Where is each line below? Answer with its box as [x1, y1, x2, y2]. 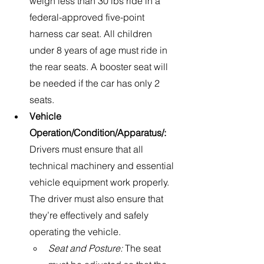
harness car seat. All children [29, 28, 154, 40]
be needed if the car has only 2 [29, 77, 162, 90]
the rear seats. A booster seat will [29, 61, 170, 73]
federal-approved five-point [29, 11, 147, 24]
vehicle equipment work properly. [29, 176, 171, 189]
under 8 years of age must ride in [29, 44, 170, 57]
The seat [123, 242, 163, 255]
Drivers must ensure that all [29, 143, 146, 156]
